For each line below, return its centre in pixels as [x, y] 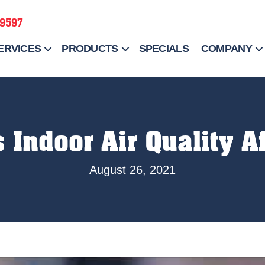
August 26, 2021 [132, 170]
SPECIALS [164, 49]
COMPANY [226, 49]
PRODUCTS [90, 49]
